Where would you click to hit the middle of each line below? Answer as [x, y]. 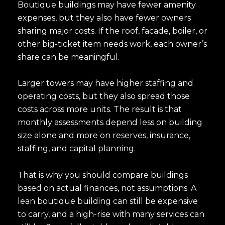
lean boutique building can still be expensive [108, 201]
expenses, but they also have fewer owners [104, 18]
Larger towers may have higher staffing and [105, 83]
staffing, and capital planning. [77, 149]
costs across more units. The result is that [100, 109]
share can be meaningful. [69, 57]
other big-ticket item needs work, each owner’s [112, 44]
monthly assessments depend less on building [110, 123]
